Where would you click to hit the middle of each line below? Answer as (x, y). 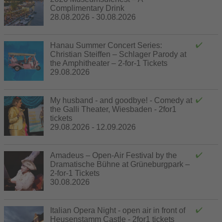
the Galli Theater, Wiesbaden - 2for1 (113, 109)
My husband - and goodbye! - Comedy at (121, 100)
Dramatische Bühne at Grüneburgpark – (120, 164)
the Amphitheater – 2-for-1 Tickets (109, 63)
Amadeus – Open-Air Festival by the (113, 155)
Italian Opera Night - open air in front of (118, 210)
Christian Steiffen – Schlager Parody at (118, 54)
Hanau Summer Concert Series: (106, 45)
